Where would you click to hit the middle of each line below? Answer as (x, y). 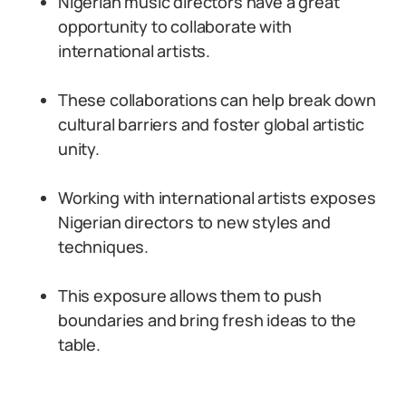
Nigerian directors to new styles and (194, 222)
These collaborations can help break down (217, 100)
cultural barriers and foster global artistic (212, 124)
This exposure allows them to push (190, 295)
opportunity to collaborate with (175, 26)
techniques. (104, 246)
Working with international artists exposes (217, 198)
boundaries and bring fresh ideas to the (207, 320)
